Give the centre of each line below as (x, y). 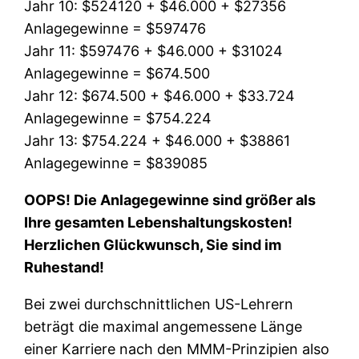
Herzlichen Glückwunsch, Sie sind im (153, 244)
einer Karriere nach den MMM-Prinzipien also (177, 349)
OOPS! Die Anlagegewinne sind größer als (170, 200)
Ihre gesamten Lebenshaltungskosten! (159, 222)
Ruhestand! (65, 267)
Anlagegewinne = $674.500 (117, 73)
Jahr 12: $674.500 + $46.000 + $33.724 (160, 95)
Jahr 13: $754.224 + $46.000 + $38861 (157, 140)
